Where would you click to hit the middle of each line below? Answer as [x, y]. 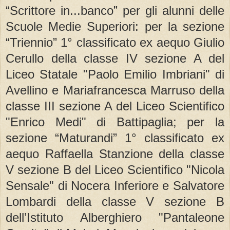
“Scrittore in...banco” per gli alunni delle [115, 11]
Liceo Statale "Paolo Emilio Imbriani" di [115, 74]
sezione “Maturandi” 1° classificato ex [115, 138]
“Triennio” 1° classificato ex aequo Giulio [115, 43]
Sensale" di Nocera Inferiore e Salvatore [115, 186]
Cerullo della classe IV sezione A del [115, 59]
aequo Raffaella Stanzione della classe [115, 154]
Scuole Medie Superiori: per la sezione [115, 27]
